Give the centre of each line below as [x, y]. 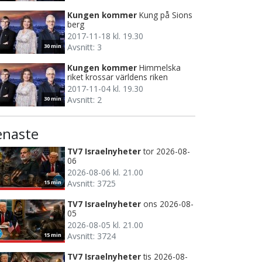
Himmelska [160, 67]
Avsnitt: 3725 [92, 183]
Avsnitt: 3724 [92, 236]
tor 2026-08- [167, 151]
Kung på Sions [166, 15]
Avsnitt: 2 [85, 99]
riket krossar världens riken [118, 77]
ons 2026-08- [168, 204]
